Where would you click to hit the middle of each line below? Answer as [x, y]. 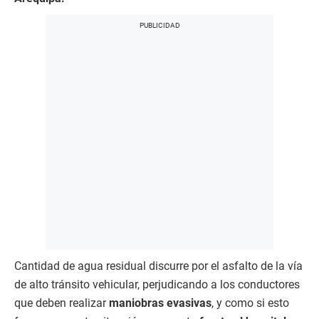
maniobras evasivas [160, 303]
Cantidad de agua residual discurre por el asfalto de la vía [158, 266]
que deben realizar [62, 303]
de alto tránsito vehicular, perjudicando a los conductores [157, 285]
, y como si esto [250, 303]
